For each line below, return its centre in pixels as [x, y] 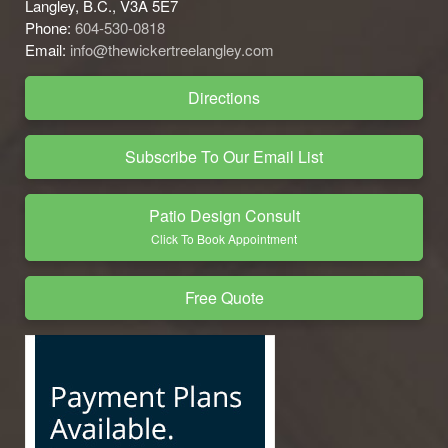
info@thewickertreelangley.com [172, 50]
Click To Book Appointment [224, 239]
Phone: [50, 28]
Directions [224, 98]
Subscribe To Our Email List [224, 157]
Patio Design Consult [224, 216]
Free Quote [224, 298]
